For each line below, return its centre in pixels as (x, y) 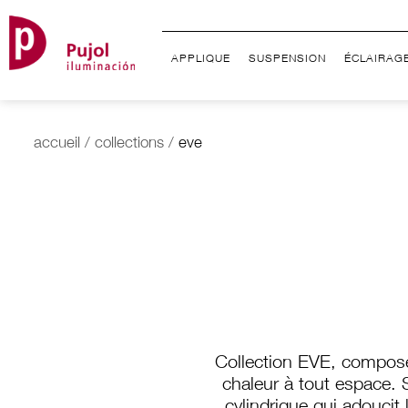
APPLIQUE (201, 59)
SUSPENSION (288, 59)
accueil (57, 144)
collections (129, 144)
